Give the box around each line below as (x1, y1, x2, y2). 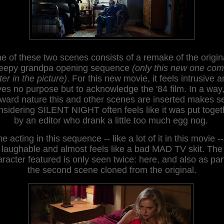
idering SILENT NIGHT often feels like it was (7, 104, 187, 115)
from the (127, 164, 165, 175)
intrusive (178, 73, 214, 83)
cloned (100, 164, 127, 175)
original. (165, 164, 196, 175)
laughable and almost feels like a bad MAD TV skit (1, 143, 202, 154)
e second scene (35, 164, 100, 175)
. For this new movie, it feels (66, 73, 178, 83)
